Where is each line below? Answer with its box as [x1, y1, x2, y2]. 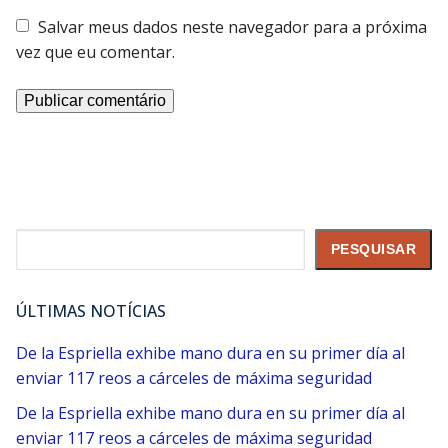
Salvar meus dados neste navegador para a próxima [38, 16, 427, 39]
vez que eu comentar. [16, 41, 175, 64]
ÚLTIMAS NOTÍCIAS [16, 300, 166, 323]
